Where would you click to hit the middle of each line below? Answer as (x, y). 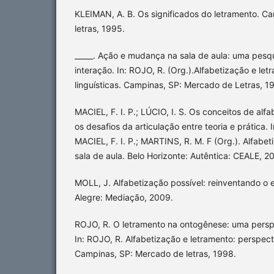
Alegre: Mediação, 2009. (124, 198)
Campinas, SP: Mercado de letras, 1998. (155, 254)
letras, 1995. (100, 29)
